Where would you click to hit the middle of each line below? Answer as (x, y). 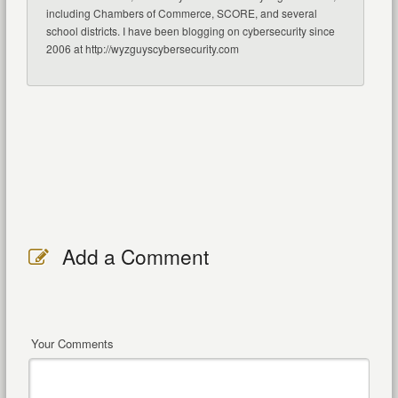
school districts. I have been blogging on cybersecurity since (190, 30)
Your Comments (72, 343)
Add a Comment (135, 255)
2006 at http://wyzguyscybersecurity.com (142, 48)
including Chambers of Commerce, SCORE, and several (181, 12)
